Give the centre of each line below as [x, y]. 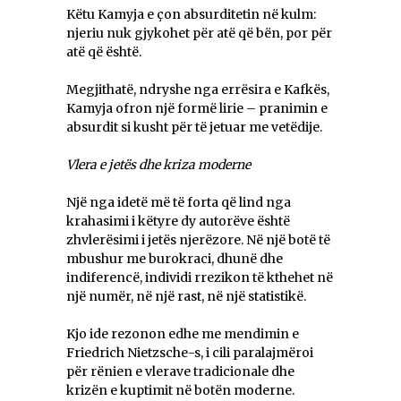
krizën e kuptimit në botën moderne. [180, 391]
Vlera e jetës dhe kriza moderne [158, 165]
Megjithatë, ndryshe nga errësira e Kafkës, [198, 90]
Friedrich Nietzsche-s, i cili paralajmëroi [190, 353]
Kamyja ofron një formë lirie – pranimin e [197, 109]
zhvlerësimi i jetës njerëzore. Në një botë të [198, 240]
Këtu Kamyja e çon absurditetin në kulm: [191, 15]
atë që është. [104, 52]
